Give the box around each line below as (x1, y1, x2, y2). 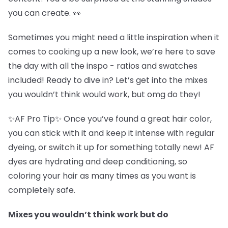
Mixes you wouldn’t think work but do (8, 209, 168, 220)
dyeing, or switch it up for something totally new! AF (8, 141, 214, 153)
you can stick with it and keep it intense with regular (8, 127, 215, 139)
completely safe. (8, 184, 77, 196)
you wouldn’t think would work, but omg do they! (8, 89, 203, 100)
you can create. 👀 (8, 7, 83, 19)
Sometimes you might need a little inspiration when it (8, 32, 219, 43)
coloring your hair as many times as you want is (8, 170, 196, 182)
